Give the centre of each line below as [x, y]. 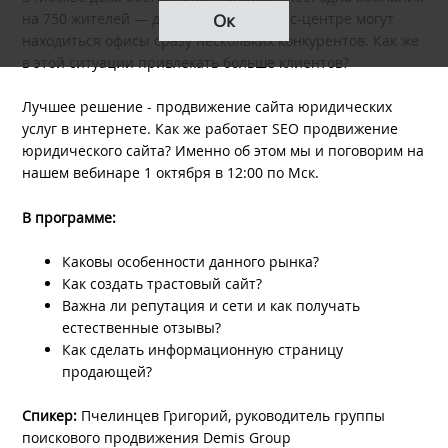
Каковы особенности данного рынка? [191, 261]
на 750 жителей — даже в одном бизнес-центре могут [208, 18]
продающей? [107, 371]
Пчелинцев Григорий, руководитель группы [233, 416]
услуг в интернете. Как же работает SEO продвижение [210, 129]
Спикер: [52, 416]
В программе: [69, 217]
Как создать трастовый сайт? [162, 283]
